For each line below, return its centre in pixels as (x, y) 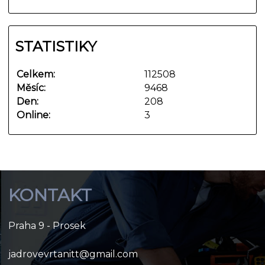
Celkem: (36, 74)
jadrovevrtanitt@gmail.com (73, 254)
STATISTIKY (56, 46)
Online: (34, 115)
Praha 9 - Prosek (47, 226)
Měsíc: (31, 88)
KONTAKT (50, 195)
